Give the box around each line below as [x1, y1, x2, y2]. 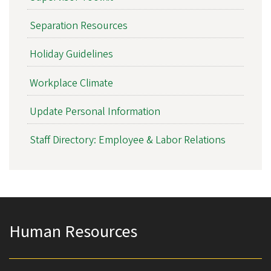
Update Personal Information [29, 103, 160, 119]
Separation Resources [29, 18, 128, 34]
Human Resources [9, 220, 137, 244]
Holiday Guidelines [29, 47, 113, 62]
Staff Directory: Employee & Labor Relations [29, 132, 226, 148]
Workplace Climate [29, 75, 113, 91]
